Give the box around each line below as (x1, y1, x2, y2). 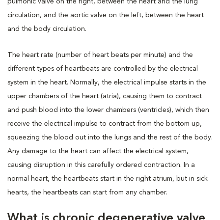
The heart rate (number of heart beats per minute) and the (7, 51, 193, 58)
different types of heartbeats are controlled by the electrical (7, 65, 198, 72)
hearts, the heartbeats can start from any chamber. (7, 189, 167, 196)
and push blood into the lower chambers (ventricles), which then (7, 106, 209, 113)
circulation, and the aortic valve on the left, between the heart (7, 11, 204, 19)
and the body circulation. (7, 25, 86, 32)
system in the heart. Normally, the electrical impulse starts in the (7, 79, 206, 86)
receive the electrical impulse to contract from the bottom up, (7, 120, 202, 127)
